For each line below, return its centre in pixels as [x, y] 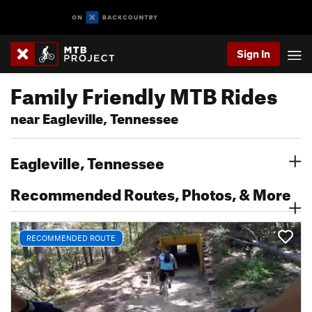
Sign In [253, 54]
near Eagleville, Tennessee [94, 117]
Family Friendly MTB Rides [144, 93]
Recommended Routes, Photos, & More [151, 192]
